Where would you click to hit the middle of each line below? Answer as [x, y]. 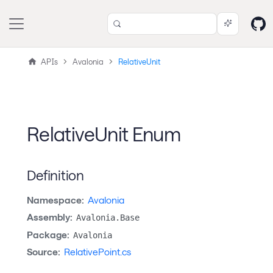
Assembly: [50, 217]
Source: [44, 252]
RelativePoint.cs [97, 252]
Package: [48, 234]
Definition [55, 175]
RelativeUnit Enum [104, 133]
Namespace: [55, 200]
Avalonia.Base [108, 218]
